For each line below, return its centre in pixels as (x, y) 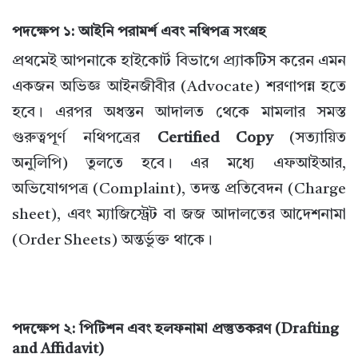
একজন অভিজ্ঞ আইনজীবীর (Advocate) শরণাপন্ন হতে (179, 88)
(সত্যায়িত (309, 139)
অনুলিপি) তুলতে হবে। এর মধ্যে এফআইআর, (179, 165)
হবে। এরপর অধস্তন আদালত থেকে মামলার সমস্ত (179, 113)
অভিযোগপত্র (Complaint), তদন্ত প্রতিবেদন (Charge (179, 190)
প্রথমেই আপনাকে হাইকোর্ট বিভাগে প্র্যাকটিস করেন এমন (179, 62)
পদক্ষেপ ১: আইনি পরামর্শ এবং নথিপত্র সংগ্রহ (139, 32)
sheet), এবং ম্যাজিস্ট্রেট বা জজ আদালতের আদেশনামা (179, 216)
